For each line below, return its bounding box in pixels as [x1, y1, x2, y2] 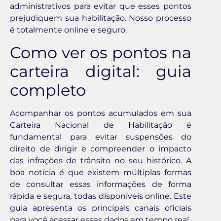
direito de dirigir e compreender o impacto [10, 144, 191, 153]
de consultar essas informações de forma [10, 179, 191, 189]
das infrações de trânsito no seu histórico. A [10, 155, 191, 165]
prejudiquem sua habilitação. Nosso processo [10, 13, 191, 23]
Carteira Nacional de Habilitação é [10, 120, 191, 130]
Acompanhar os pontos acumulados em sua [10, 108, 191, 118]
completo [10, 80, 86, 100]
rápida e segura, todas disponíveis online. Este [10, 191, 191, 201]
